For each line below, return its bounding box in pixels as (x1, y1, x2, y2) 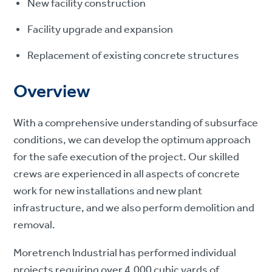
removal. (13, 215, 56, 236)
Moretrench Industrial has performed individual (13, 243, 237, 264)
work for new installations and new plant (13, 181, 203, 202)
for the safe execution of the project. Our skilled (13, 147, 240, 168)
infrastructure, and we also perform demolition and (13, 198, 255, 219)
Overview (13, 75, 90, 110)
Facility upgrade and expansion (27, 19, 174, 41)
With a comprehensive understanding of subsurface (13, 113, 259, 134)
